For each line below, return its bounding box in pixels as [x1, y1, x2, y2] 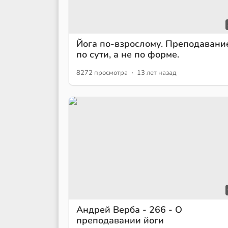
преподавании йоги [76, 214, 164, 226]
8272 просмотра [76, 68, 128, 78]
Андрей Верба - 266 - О [76, 203, 182, 216]
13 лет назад [137, 68, 177, 78]
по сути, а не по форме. [76, 48, 179, 61]
